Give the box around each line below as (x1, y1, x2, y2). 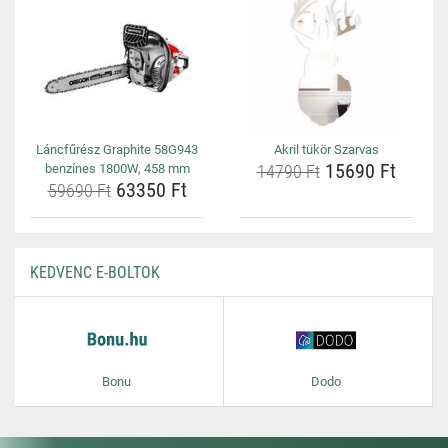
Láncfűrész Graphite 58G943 (36, 142, 198, 157)
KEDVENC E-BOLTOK (30, 263, 160, 282)
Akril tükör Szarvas (273, 142, 379, 157)
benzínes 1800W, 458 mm (44, 161, 190, 176)
